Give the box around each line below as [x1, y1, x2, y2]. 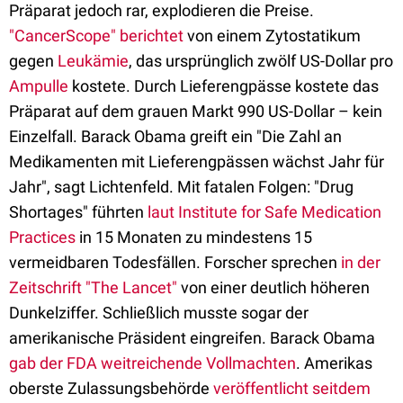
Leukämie [58, 51, 129, 70]
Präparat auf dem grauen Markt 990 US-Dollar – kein [9, 102, 382, 121]
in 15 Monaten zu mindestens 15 [76, 228, 312, 246]
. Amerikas [296, 354, 372, 372]
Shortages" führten [9, 202, 148, 221]
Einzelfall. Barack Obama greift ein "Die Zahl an [9, 127, 342, 146]
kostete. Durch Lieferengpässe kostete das [68, 76, 379, 95]
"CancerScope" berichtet [9, 26, 184, 45]
